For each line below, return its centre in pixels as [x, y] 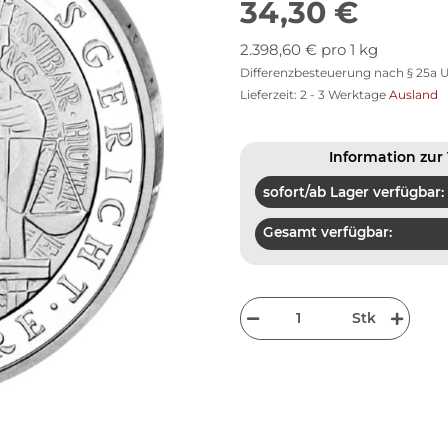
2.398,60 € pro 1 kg [309, 49]
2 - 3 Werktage [344, 94]
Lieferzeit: [270, 94]
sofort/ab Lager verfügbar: [353, 191]
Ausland [413, 94]
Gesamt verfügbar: [327, 231]
